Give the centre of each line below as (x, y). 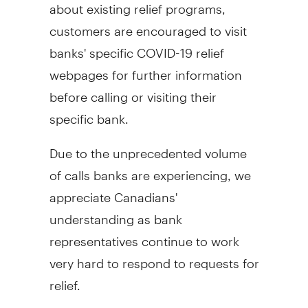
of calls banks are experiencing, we (150, 170)
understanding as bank (115, 214)
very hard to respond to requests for (154, 258)
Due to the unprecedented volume (148, 148)
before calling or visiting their (133, 91)
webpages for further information (145, 69)
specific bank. (89, 113)
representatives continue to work (144, 236)
